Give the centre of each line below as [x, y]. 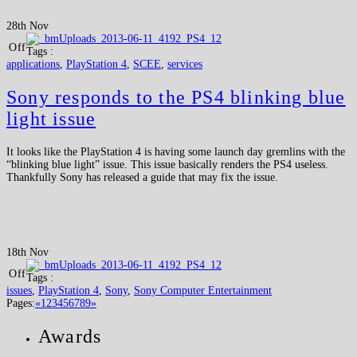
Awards [70, 337]
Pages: [21, 304]
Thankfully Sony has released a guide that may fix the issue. [142, 178]
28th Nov [27, 26]
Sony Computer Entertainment [203, 291]
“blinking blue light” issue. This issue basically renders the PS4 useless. [167, 165]
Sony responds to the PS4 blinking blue [176, 98]
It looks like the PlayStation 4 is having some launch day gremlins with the [176, 152]
